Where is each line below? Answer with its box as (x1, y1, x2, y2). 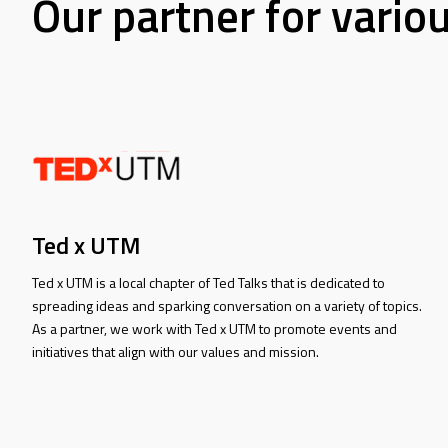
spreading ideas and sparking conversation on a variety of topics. (32, 294, 422, 316)
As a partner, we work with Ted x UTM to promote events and (32, 317, 397, 339)
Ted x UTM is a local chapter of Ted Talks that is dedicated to (32, 271, 385, 293)
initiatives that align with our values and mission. (32, 340, 319, 362)
